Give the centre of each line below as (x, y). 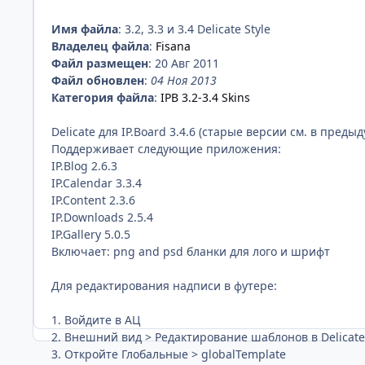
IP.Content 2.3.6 (93, 200)
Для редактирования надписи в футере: (164, 285)
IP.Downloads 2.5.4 (102, 217)
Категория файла (103, 97)
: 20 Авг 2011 (184, 63)
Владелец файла (100, 46)
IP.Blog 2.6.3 (84, 165)
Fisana (173, 46)
